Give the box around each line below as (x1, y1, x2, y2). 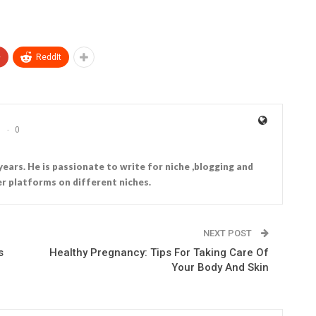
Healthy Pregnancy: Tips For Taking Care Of (49, 245, 269, 259)
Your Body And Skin (171, 260, 269, 274)
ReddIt (36, 51, 61, 62)
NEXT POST (202, 227, 254, 238)
